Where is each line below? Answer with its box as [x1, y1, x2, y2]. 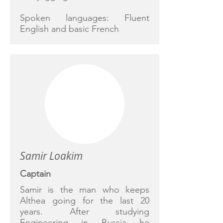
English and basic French [20, 23, 119, 34]
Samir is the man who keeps [20, 184, 149, 195]
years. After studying [20, 206, 149, 217]
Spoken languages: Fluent [20, 12, 149, 23]
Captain [20, 168, 51, 179]
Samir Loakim [20, 149, 83, 163]
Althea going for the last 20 [20, 195, 149, 206]
